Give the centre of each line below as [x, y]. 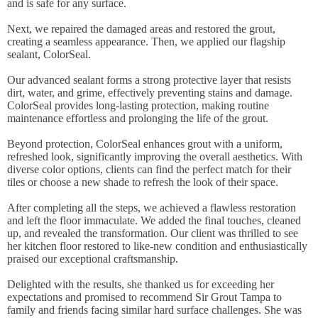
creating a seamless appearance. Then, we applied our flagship [146, 42]
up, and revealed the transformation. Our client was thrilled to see [153, 233]
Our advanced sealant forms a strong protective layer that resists [149, 80]
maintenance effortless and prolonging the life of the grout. [138, 118]
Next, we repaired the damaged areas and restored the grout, [141, 29]
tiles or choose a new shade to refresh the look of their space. [143, 182]
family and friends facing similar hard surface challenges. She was [154, 310]
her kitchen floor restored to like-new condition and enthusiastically [157, 246]
